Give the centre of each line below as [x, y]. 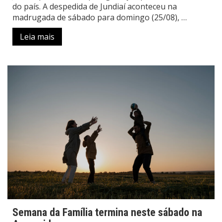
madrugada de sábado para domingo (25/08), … [100, 18]
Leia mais [37, 37]
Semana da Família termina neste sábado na [107, 213]
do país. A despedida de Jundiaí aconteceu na [95, 7]
